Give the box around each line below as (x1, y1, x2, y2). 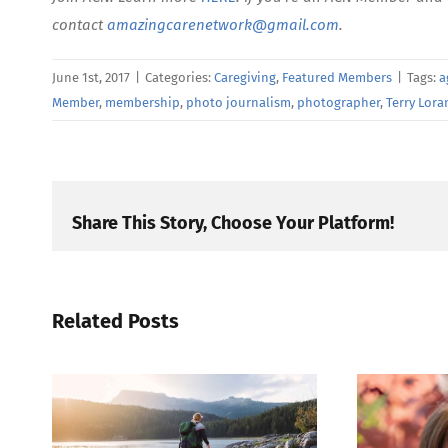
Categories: (145, 69, 214, 85)
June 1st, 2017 (52, 69, 130, 85)
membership (105, 94, 180, 110)
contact (52, 15, 107, 34)
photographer (297, 94, 380, 110)
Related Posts (52, 308, 179, 333)
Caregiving (214, 69, 276, 85)
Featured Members (282, 69, 392, 85)
